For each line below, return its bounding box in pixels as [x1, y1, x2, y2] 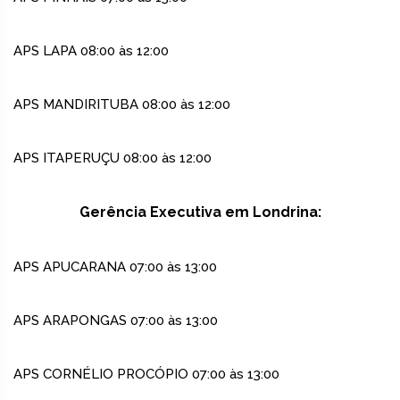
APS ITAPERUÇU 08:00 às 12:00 [13, 150, 212, 167]
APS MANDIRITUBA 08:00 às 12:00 [13, 96, 230, 113]
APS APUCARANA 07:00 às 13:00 [13, 259, 217, 276]
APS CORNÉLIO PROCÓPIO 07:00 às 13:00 [13, 366, 279, 383]
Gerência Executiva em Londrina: [79, 204, 321, 221]
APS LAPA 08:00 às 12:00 [13, 43, 169, 60]
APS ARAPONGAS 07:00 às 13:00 [13, 312, 218, 329]
